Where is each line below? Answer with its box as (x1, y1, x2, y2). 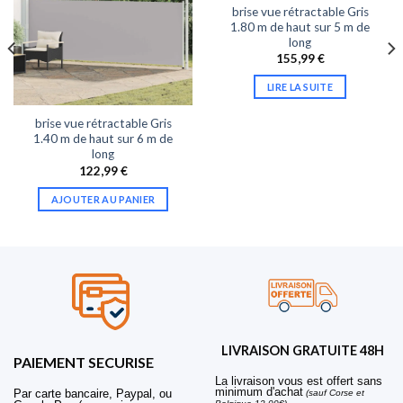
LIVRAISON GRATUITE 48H (220, 342, 384, 358)
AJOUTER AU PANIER (50, 193, 156, 205)
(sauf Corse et (303, 387, 364, 398)
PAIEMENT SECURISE (13, 353, 154, 371)
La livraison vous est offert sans (215, 373, 382, 388)
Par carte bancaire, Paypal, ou (13, 386, 172, 400)
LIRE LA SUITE (266, 81, 334, 94)
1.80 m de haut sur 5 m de (230, 20, 370, 35)
